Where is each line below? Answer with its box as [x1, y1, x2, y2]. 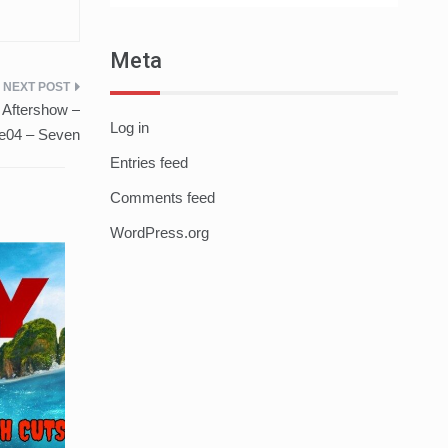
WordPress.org [109, 224, 209, 242]
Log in [109, 119, 149, 137]
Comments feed [109, 189, 215, 207]
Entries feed [109, 154, 188, 172]
